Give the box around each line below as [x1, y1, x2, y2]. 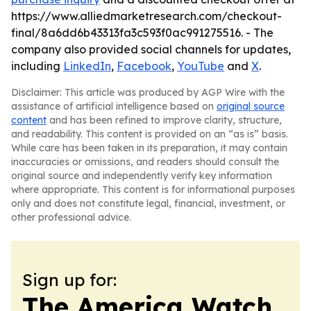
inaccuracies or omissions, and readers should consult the [11, 155, 279, 168]
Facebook [117, 59, 171, 73]
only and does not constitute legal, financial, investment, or [11, 197, 285, 210]
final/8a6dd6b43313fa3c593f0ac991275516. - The [11, 26, 274, 40]
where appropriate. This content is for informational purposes [11, 183, 295, 196]
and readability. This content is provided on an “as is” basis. [11, 128, 288, 140]
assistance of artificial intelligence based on [11, 100, 217, 112]
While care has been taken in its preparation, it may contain [11, 142, 287, 154]
